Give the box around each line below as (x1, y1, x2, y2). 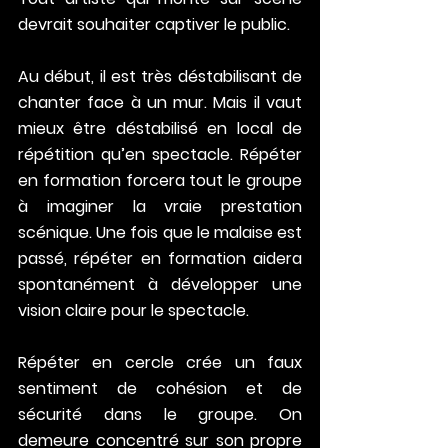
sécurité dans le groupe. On (18, 403, 302, 427)
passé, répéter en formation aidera (18, 247, 302, 271)
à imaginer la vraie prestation (18, 195, 302, 219)
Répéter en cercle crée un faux (18, 351, 302, 375)
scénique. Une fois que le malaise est (18, 221, 302, 245)
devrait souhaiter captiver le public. (18, 13, 294, 37)
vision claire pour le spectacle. (18, 299, 253, 323)
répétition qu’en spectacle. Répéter (18, 143, 302, 167)
